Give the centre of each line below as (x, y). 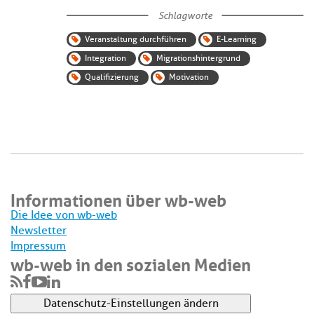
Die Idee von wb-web (64, 215)
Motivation (189, 77)
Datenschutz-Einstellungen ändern (131, 303)
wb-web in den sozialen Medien (131, 262)
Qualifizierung (112, 77)
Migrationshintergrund (198, 58)
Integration (105, 58)
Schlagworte (185, 15)
